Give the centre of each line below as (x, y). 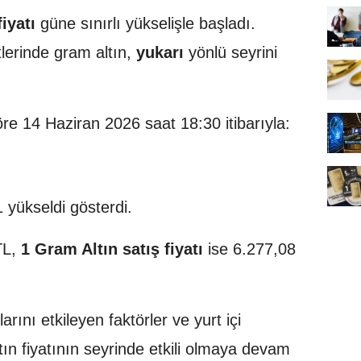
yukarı (160, 52)
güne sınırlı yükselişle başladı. (145, 23)
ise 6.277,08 (249, 249)
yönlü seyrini (230, 52)
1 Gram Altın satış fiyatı (112, 249)
